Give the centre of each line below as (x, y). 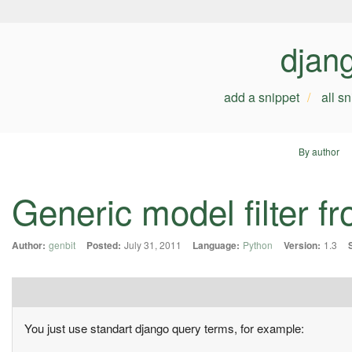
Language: (216, 246)
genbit (62, 245)
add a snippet (262, 97)
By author (319, 151)
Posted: (104, 246)
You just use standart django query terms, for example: (164, 328)
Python (258, 245)
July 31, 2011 (153, 245)
